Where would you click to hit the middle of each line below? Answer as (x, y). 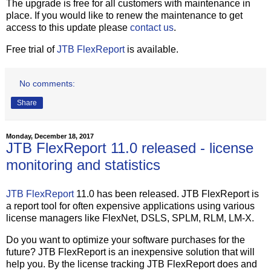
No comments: (47, 84)
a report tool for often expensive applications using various (130, 206)
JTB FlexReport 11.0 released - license (130, 148)
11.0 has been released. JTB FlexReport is (166, 194)
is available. (152, 50)
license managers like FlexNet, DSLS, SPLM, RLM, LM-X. (130, 218)
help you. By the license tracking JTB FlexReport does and (132, 264)
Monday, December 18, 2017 (50, 136)
